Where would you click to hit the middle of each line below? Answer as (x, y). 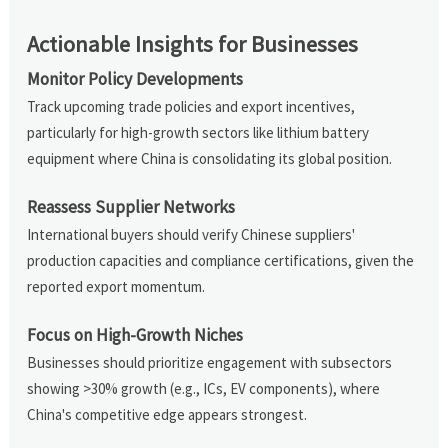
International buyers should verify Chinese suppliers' (191, 234)
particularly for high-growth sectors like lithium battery (198, 132)
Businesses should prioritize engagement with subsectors (210, 362)
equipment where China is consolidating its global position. (210, 158)
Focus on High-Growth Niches (135, 334)
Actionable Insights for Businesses (193, 43)
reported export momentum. (116, 286)
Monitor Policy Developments (135, 78)
